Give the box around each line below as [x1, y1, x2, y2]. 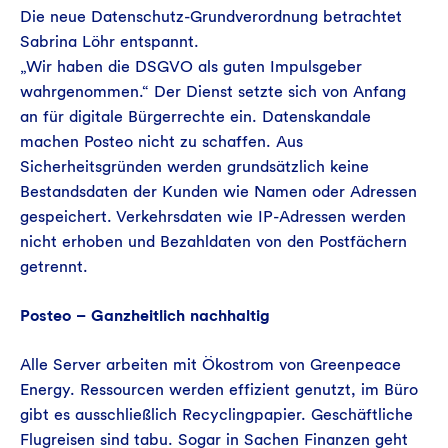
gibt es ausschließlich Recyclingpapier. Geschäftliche [20, 405, 413, 425]
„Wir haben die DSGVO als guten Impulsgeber [20, 57, 362, 77]
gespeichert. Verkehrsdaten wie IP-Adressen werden [20, 207, 406, 227]
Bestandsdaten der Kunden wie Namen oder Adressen [20, 182, 417, 202]
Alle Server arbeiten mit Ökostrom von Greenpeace [20, 355, 401, 375]
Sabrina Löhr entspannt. [20, 32, 199, 52]
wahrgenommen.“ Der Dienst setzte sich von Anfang [20, 82, 406, 102]
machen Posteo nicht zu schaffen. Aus [20, 132, 303, 152]
